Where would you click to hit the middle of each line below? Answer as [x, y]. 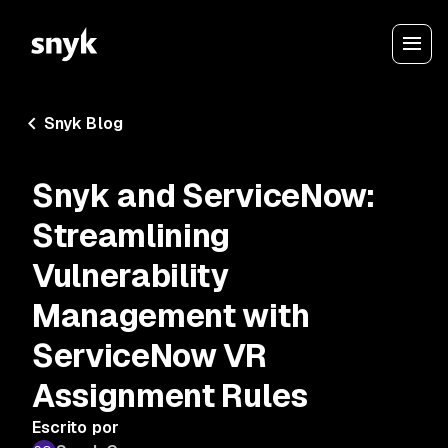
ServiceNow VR [149, 355]
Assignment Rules [170, 395]
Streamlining [131, 235]
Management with [171, 315]
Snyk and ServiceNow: [203, 195]
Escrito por [75, 427]
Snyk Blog [83, 123]
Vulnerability [130, 275]
